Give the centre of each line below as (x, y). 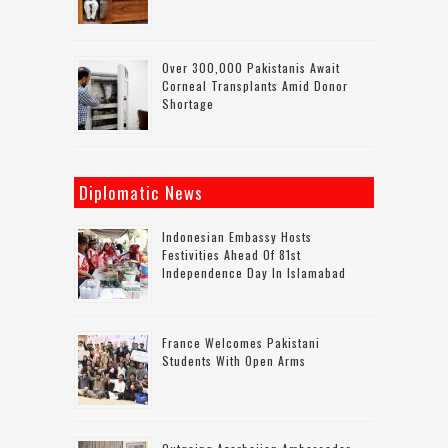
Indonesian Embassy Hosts (237, 236)
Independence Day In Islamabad (254, 272)
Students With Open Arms (234, 360)
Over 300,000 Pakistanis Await (251, 67)
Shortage (188, 103)
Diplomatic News (141, 192)
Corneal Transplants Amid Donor (255, 85)
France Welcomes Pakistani (241, 342)
